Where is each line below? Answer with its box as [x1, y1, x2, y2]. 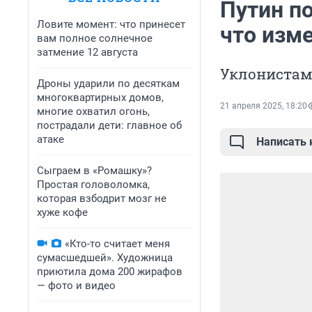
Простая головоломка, [37, 178, 150, 191]
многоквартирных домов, [37, 91, 164, 104]
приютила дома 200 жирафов [37, 265, 182, 278]
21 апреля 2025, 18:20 [220, 101, 307, 111]
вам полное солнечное [37, 32, 153, 45]
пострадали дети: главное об [37, 119, 182, 132]
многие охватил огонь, [37, 105, 150, 118]
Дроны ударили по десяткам [37, 77, 180, 90]
